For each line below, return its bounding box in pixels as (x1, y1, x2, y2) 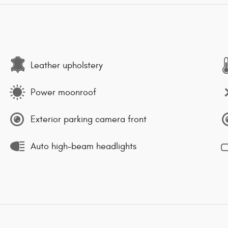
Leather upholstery (31, 60, 103, 71)
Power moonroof (31, 87, 96, 98)
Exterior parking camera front (31, 113, 147, 125)
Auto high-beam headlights (31, 140, 136, 152)
